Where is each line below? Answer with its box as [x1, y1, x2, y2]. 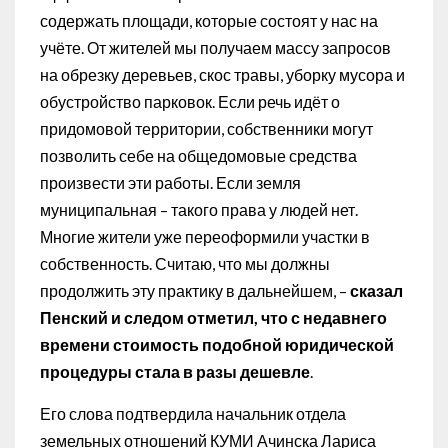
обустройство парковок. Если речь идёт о [40, 92, 340, 112]
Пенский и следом [40, 308, 184, 328]
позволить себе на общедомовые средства [40, 146, 357, 166]
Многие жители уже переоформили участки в [40, 227, 370, 247]
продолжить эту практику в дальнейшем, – [40, 281, 350, 301]
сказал [350, 281, 403, 301]
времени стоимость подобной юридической [40, 335, 394, 355]
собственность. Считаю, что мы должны [40, 254, 330, 274]
